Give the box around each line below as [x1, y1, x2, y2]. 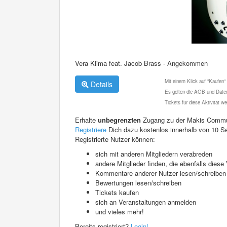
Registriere [75, 124, 106, 134]
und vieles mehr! [95, 206, 144, 216]
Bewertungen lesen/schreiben [95, 177, 181, 187]
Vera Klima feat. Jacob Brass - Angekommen [75, 58, 208, 68]
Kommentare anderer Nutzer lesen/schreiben [95, 168, 226, 178]
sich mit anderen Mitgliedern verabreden [95, 148, 212, 159]
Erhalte [75, 115, 98, 125]
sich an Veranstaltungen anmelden [95, 197, 196, 207]
